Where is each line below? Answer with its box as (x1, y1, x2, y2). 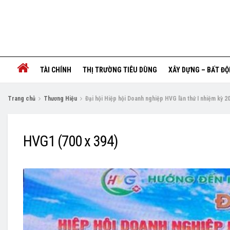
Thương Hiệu (44, 95, 77, 102)
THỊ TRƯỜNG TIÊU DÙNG (82, 66, 157, 74)
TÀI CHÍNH (40, 66, 71, 74)
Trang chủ (8, 95, 35, 102)
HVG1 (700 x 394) (23, 132, 118, 150)
